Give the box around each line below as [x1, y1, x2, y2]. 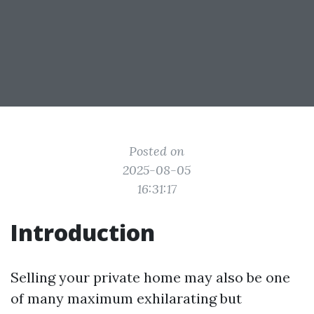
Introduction [11, 217, 155, 247]
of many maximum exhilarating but [11, 289, 242, 307]
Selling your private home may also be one [11, 268, 290, 286]
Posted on [129, 143, 185, 159]
